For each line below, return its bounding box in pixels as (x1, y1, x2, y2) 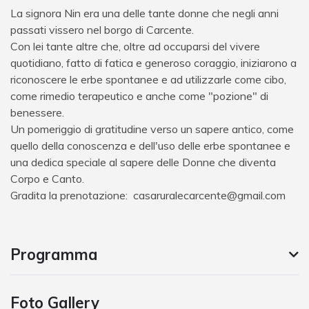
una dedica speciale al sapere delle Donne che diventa (10, 154, 276, 169)
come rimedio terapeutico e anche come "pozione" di (10, 88, 268, 103)
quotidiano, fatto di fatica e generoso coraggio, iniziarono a (10, 55, 297, 70)
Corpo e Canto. (10, 171, 84, 186)
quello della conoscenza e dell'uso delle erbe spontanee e (10, 138, 290, 152)
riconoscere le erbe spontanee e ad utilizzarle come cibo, (10, 72, 286, 86)
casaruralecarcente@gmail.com (133, 188, 286, 202)
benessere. (10, 105, 64, 119)
